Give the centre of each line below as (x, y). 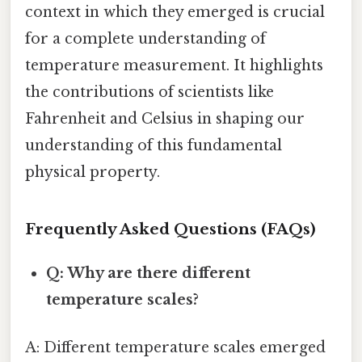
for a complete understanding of (145, 39)
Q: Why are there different (149, 273)
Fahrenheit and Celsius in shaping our (165, 119)
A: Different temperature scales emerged (175, 348)
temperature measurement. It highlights (174, 66)
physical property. (93, 173)
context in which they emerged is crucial (175, 13)
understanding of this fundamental (154, 146)
